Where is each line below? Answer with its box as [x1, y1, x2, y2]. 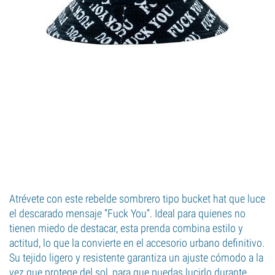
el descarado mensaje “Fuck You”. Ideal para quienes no [9, 207, 246, 220]
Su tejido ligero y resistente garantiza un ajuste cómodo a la [9, 251, 263, 264]
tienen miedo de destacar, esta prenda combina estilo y [9, 222, 243, 234]
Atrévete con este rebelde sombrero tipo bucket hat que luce [9, 192, 265, 205]
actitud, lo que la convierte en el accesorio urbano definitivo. [9, 236, 265, 249]
